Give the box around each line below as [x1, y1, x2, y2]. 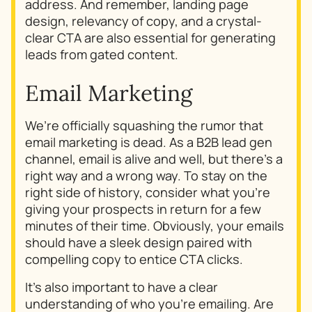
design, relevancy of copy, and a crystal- [25, 12, 263, 29]
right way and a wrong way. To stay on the [25, 167, 268, 185]
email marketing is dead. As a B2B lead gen [25, 134, 273, 151]
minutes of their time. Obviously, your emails [25, 217, 285, 235]
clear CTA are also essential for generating [25, 29, 276, 46]
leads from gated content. [25, 45, 179, 63]
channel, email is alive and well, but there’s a [25, 150, 283, 168]
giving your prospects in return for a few [25, 201, 262, 218]
